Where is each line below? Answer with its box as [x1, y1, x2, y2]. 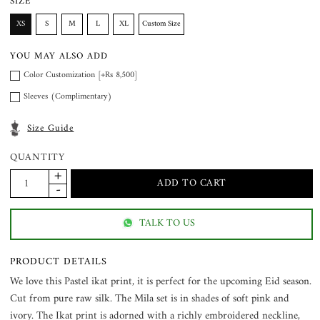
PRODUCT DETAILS [10, 252, 108, 271]
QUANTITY [10, 148, 66, 166]
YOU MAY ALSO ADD [10, 48, 109, 65]
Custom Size [142, 17, 181, 31]
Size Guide [27, 119, 74, 136]
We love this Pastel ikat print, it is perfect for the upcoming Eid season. [10, 271, 312, 291]
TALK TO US [139, 214, 195, 232]
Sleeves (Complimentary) [24, 89, 113, 104]
